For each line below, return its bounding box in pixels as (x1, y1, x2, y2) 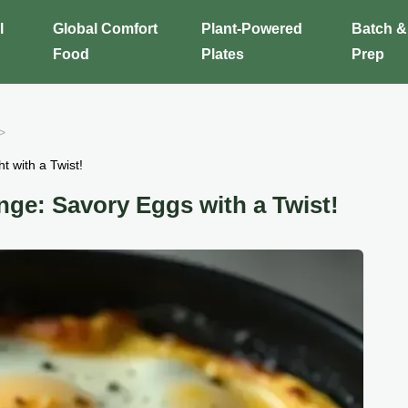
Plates (200, 46, 244, 62)
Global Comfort (53, 21, 158, 36)
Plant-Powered (200, 21, 302, 36)
